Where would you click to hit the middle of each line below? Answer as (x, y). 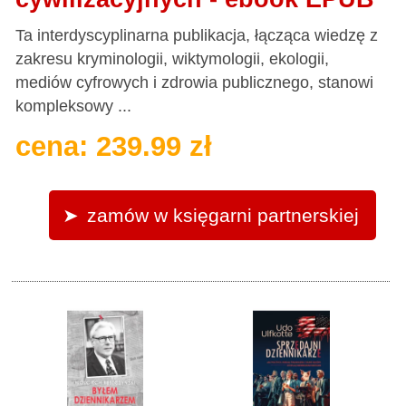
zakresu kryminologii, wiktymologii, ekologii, (173, 58)
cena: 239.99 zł (114, 146)
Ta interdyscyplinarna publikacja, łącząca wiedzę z (197, 35)
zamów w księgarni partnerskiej (222, 216)
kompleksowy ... (74, 106)
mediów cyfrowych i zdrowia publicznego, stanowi (195, 82)
